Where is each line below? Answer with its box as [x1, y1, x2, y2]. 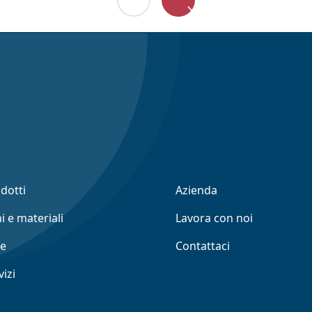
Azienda [175, 182, 217, 198]
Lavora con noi [175, 210, 253, 226]
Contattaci [175, 238, 230, 253]
